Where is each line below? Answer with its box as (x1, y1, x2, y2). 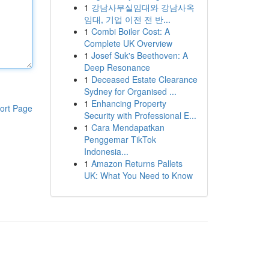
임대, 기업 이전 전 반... (83, 13, 171, 25)
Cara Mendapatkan (91, 121, 165, 133)
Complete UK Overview (83, 37, 172, 49)
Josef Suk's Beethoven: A (91, 49, 188, 61)
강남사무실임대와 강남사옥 (91, 1, 195, 13)
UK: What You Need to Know (83, 169, 193, 181)
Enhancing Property (91, 97, 166, 109)
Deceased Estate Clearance (91, 73, 198, 85)
